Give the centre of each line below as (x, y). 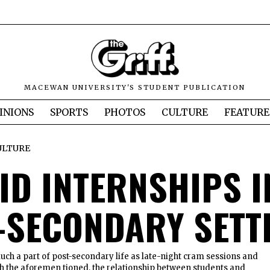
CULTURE (185, 112)
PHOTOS (125, 112)
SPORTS (69, 112)
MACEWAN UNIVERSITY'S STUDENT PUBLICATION (135, 88)
